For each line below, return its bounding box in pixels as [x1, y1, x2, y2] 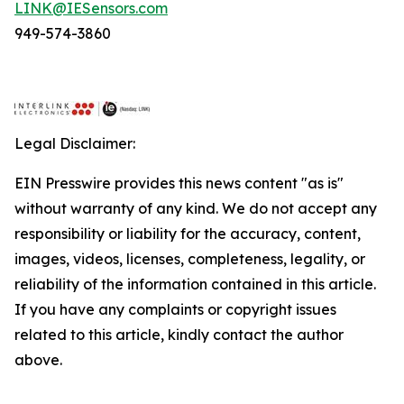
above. [14, 351, 62, 369]
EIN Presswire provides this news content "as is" [14, 174, 344, 192]
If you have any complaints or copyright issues [14, 300, 336, 318]
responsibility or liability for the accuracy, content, [14, 225, 361, 243]
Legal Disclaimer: [14, 134, 135, 152]
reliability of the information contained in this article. [14, 275, 376, 293]
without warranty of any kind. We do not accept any [14, 199, 377, 217]
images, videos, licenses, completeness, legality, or [14, 250, 365, 268]
